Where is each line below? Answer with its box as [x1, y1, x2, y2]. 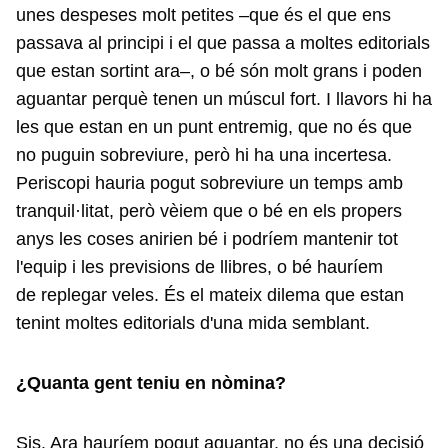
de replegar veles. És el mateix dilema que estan [16, 285, 404, 305]
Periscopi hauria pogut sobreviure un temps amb [16, 173, 403, 193]
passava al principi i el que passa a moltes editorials [16, 33, 430, 53]
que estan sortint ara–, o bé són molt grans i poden [16, 61, 422, 81]
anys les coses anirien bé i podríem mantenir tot [16, 229, 398, 249]
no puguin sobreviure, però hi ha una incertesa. [16, 145, 392, 165]
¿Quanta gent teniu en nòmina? [16, 373, 286, 393]
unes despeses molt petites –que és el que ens [16, 5, 391, 25]
